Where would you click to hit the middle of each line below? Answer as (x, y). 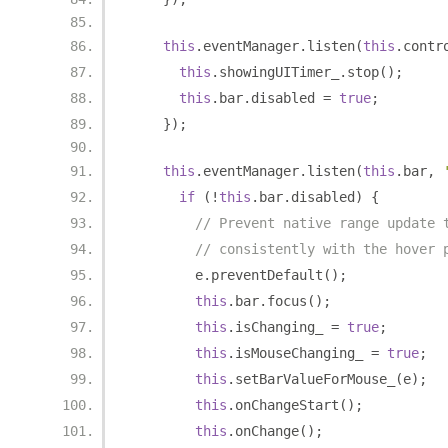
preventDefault (267, 275)
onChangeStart (287, 405)
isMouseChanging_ (303, 353)
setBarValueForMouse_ (315, 379)
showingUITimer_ (279, 72)
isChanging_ (283, 327)
